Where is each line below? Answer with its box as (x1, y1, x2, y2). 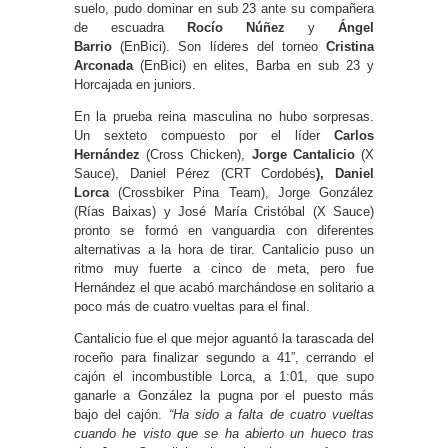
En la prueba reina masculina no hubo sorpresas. (74, 109, 374, 125)
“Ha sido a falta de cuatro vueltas (168, 407, 375, 423)
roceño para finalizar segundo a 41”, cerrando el (74, 350, 374, 366)
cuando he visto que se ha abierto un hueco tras (74, 426, 374, 442)
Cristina (326, 39, 374, 55)
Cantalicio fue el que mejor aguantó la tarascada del (74, 331, 374, 347)
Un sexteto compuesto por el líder (74, 128, 334, 144)
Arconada (74, 58, 133, 74)
